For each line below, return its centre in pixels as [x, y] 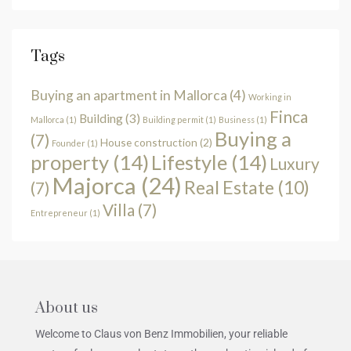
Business [237, 119]
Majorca [94, 185]
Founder [69, 143]
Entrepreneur [59, 212]
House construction [149, 142]
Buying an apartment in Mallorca [129, 95]
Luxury [295, 163]
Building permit [173, 119]
